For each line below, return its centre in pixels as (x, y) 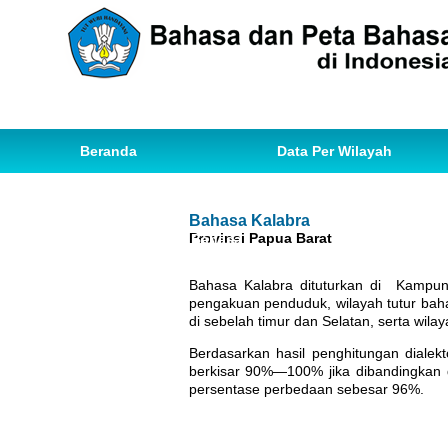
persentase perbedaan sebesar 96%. (306, 389)
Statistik (373, 195)
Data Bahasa (123, 195)
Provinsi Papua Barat (260, 238)
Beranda (108, 151)
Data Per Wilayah (334, 151)
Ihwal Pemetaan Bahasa (161, 239)
